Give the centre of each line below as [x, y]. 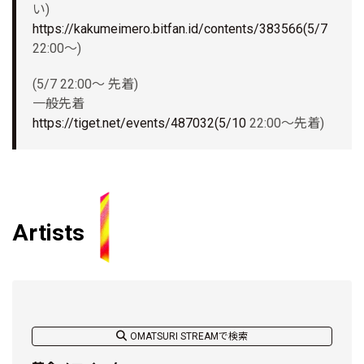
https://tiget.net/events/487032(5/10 [139, 123]
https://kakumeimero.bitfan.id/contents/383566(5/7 [180, 29]
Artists [48, 233]
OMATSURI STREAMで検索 [189, 336]
